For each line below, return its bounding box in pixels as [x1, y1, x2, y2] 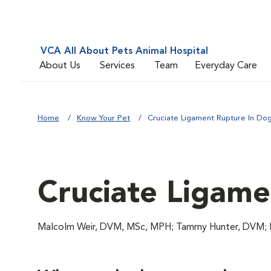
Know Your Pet [77, 114, 130, 122]
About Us [39, 60, 80, 71]
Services [100, 60, 135, 71]
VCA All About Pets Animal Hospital [41, 47, 208, 56]
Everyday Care [195, 60, 257, 71]
